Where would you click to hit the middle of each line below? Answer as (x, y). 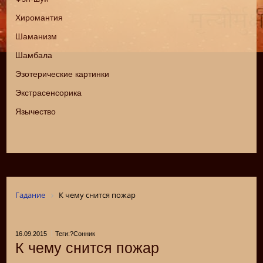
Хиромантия (39, 18)
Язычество (36, 112)
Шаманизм (36, 37)
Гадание (31, 195)
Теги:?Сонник (75, 233)
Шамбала (34, 55)
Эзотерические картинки (63, 74)
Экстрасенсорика (49, 93)
